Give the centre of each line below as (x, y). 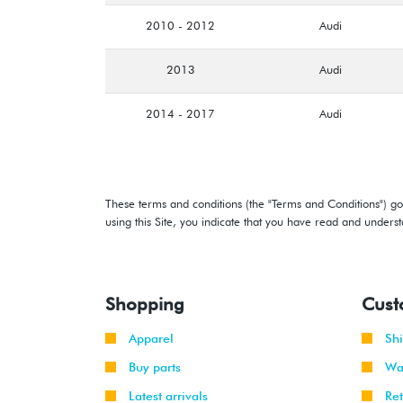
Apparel (151, 339)
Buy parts (155, 367)
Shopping (145, 304)
